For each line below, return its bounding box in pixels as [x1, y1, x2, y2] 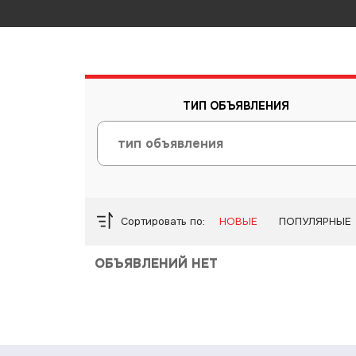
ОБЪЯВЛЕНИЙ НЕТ [95, 255, 218, 273]
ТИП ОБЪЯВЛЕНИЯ [183, 99, 290, 114]
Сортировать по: [121, 215, 205, 229]
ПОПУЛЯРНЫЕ [279, 215, 351, 229]
